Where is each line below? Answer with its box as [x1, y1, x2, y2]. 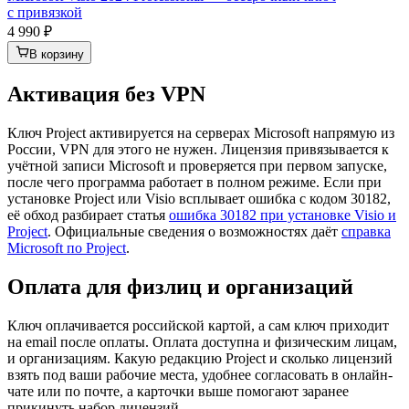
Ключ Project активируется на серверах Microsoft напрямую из [7, 124, 394, 141]
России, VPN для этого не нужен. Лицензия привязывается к [7, 141, 389, 157]
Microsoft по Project [7, 239, 126, 256]
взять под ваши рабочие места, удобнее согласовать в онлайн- [7, 366, 393, 383]
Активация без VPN [7, 81, 205, 106]
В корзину [29, 47, 84, 62]
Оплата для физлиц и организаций [7, 274, 353, 299]
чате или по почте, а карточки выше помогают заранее [7, 383, 349, 399]
